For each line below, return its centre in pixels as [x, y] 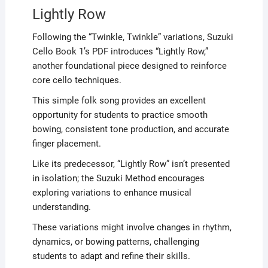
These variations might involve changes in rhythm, [132, 227]
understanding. [61, 207]
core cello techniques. [77, 80]
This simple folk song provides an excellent [119, 100]
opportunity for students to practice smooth [120, 115]
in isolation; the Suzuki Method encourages [118, 178]
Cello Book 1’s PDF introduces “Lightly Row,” [120, 51]
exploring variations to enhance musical [112, 192]
